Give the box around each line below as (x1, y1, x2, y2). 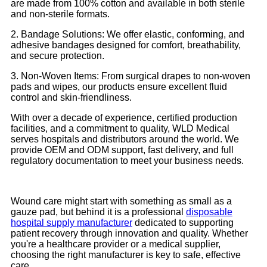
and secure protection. (11, 51, 104, 61)
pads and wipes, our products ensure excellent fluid (11, 82, 227, 92)
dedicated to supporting (132, 218, 234, 228)
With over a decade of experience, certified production (11, 113, 237, 123)
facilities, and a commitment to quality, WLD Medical (11, 123, 229, 134)
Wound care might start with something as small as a (11, 196, 232, 207)
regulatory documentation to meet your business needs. (11, 156, 244, 166)
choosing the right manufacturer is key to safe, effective (11, 250, 241, 260)
